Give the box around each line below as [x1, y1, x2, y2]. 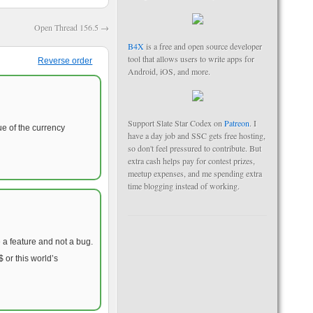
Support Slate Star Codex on [128, 117, 224, 129]
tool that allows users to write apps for [128, 53, 254, 64]
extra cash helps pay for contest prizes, [128, 155, 255, 166]
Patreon [224, 117, 249, 129]
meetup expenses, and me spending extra [128, 168, 262, 179]
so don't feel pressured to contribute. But [128, 143, 261, 154]
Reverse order [38, 56, 93, 66]
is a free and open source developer [144, 41, 262, 52]
